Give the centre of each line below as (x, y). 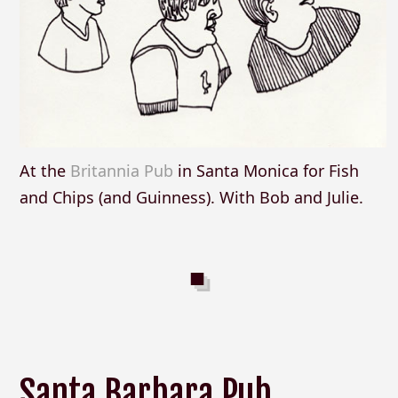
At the (44, 170)
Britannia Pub (121, 170)
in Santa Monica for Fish (266, 170)
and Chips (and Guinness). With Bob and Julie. (191, 197)
